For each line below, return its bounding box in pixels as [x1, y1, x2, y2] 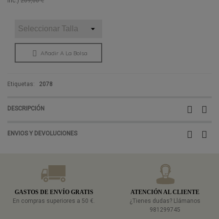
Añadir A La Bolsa [40, 49, 88, 57]
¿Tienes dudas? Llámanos [130, 197, 201, 204]
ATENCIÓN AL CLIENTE [131, 188, 200, 196]
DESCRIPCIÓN [7, 105, 44, 112]
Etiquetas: [7, 80, 35, 88]
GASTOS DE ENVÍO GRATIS [14, 188, 93, 196]
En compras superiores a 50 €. [13, 197, 95, 204]
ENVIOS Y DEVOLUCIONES [7, 130, 77, 137]
